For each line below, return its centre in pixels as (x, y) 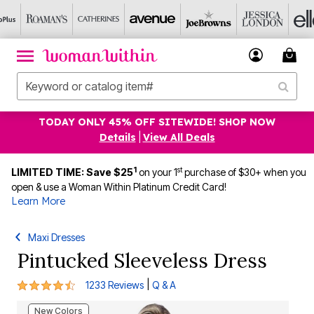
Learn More (38, 201)
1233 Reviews (115, 285)
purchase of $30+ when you (244, 172)
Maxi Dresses (57, 237)
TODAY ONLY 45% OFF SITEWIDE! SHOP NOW (157, 122)
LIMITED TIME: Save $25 (72, 172)
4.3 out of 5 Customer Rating (87, 283)
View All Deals (179, 137)
